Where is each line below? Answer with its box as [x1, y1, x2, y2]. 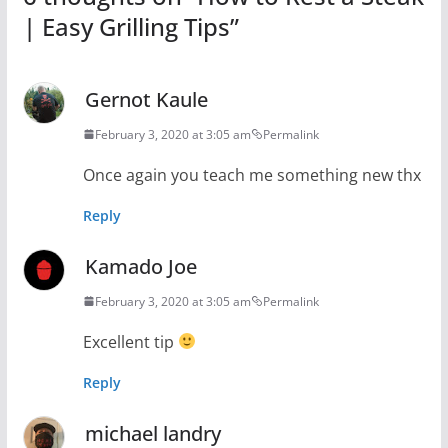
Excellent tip [82, 330, 178, 353]
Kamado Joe [84, 252, 197, 280]
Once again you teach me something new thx [82, 163, 421, 186]
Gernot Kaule [84, 85, 208, 113]
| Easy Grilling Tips [22, 9, 230, 43]
